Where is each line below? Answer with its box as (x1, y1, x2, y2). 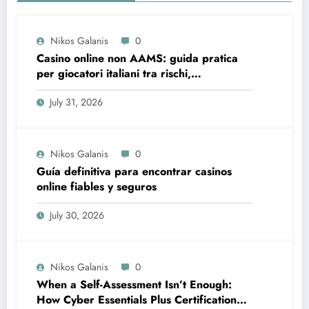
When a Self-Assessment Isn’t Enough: (37, 276, 232, 292)
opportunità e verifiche (37, 80, 153, 97)
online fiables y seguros (37, 178, 157, 195)
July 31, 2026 (50, 94, 103, 109)
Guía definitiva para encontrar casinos (37, 163, 232, 179)
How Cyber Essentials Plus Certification (37, 291, 237, 308)
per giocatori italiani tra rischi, (37, 65, 191, 81)
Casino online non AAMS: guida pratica (37, 50, 238, 66)
